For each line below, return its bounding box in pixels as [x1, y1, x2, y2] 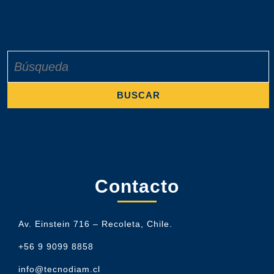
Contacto [95, 176, 179, 196]
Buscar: [7, 51, 36, 61]
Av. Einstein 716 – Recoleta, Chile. [18, 218, 172, 229]
